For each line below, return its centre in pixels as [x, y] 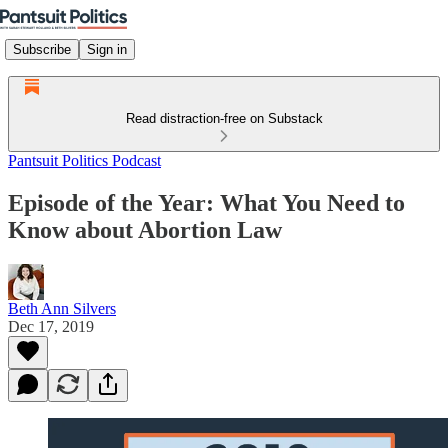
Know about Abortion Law [145, 229]
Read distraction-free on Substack [224, 118]
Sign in [107, 49]
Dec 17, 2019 [51, 326]
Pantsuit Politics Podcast [84, 160]
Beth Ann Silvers [62, 308]
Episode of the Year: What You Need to [206, 202]
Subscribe [42, 49]
